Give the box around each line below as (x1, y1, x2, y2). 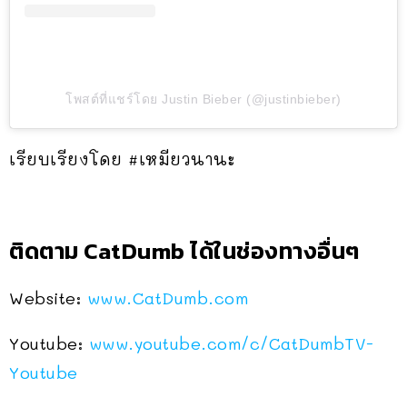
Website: (9, 287, 87, 310)
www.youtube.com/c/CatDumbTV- (88, 333, 374, 355)
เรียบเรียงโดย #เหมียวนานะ (9, 148, 235, 171)
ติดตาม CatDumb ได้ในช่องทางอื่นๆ (9, 233, 360, 269)
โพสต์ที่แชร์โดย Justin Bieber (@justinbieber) (65, 92, 342, 107)
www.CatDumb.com (86, 287, 248, 310)
